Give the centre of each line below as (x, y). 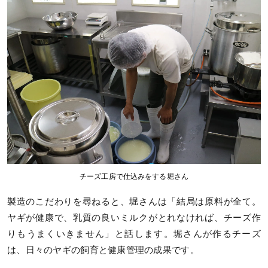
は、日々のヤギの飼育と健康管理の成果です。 (103, 250)
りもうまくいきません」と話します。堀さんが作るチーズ (134, 234)
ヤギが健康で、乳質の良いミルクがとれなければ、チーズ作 (134, 217)
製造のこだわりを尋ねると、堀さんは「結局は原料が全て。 (134, 201)
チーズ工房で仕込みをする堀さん (134, 176)
